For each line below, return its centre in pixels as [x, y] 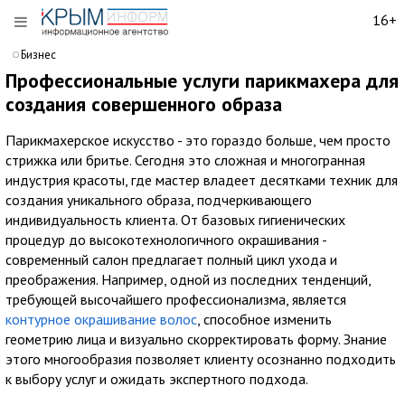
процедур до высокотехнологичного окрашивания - [166, 240]
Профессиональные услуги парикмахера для [202, 80]
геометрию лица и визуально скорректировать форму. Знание [196, 339]
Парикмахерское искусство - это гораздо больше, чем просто [198, 140]
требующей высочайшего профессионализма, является [176, 299]
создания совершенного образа [144, 104]
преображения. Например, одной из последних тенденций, [188, 279]
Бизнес [38, 55]
